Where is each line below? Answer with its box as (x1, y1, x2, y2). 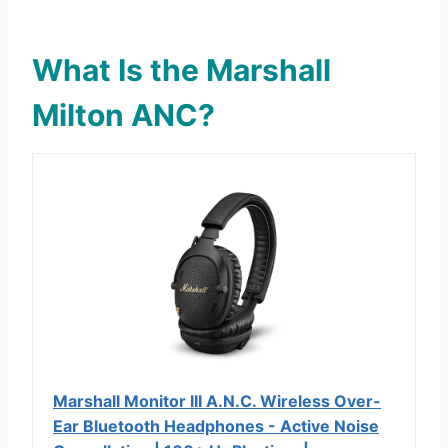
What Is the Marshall (32, 52, 331, 89)
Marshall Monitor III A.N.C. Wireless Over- (53, 391, 381, 412)
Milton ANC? (32, 97, 215, 134)
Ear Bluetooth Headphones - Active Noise (53, 416, 379, 437)
